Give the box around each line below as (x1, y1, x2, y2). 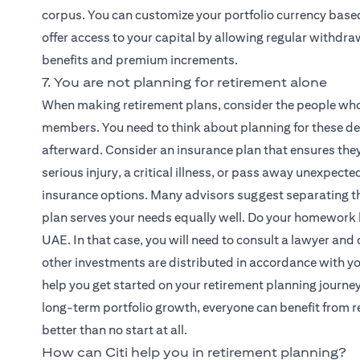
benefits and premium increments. (42, 52, 238, 68)
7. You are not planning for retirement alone (42, 75, 327, 91)
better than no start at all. (42, 322, 187, 338)
